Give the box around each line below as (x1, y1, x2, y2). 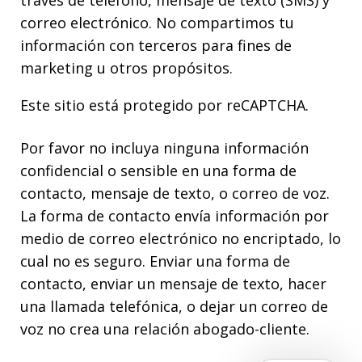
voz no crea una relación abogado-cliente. (20, 318, 309, 339)
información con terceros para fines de (20, 35, 292, 55)
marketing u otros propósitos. (20, 57, 233, 78)
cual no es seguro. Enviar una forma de (20, 250, 290, 271)
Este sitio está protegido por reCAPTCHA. (20, 95, 309, 115)
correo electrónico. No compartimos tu (20, 12, 294, 32)
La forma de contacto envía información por (20, 205, 329, 225)
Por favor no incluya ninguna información (20, 137, 309, 158)
